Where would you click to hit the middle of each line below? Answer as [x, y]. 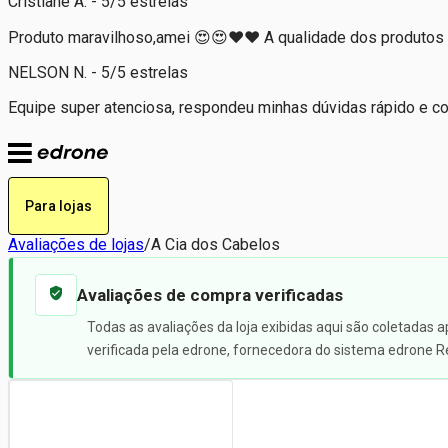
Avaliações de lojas [76, 244]
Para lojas [58, 205]
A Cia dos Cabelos [215, 244]
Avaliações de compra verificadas [210, 295]
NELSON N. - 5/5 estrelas [98, 72]
